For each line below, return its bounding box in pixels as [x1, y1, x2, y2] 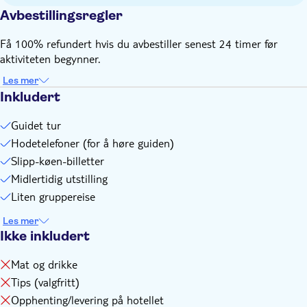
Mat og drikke [11, 257, 77, 271]
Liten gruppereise [11, 189, 95, 204]
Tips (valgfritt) [11, 275, 79, 289]
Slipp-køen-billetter [11, 153, 104, 168]
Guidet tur [11, 118, 61, 132]
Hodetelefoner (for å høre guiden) [11, 136, 174, 150]
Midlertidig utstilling [11, 171, 108, 186]
